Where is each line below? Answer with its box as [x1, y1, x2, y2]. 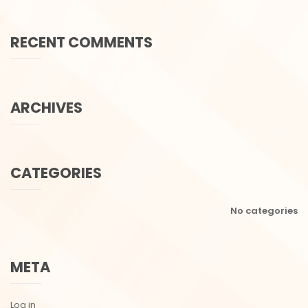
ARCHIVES [10, 98, 82, 118]
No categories [230, 204, 298, 217]
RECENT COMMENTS [10, 32, 153, 52]
